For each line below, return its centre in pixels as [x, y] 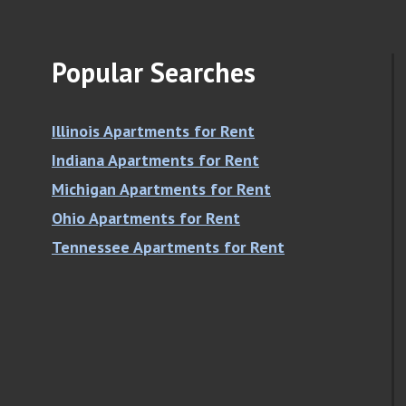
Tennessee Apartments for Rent [168, 247]
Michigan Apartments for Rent [161, 189]
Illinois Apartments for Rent [153, 131]
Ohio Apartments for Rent [146, 218]
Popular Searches [154, 72]
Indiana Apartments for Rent [155, 160]
